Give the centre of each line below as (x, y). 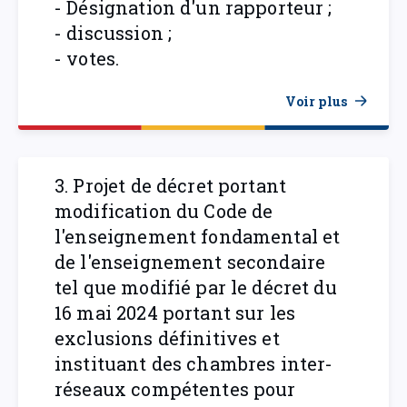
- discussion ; (114, 33)
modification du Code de (164, 211)
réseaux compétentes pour (175, 389)
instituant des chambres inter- (194, 363)
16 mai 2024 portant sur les (175, 313)
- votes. (87, 58)
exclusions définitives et (167, 338)
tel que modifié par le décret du (196, 287)
